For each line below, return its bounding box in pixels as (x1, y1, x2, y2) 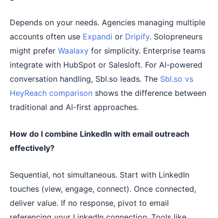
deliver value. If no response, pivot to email (10, 198, 169, 208)
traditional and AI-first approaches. (10, 102, 139, 112)
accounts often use (10, 32, 83, 42)
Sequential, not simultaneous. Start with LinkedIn (10, 169, 189, 180)
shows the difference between (92, 88, 206, 98)
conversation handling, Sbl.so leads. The (10, 74, 160, 84)
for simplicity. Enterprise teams (89, 46, 205, 56)
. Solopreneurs (149, 32, 202, 42)
